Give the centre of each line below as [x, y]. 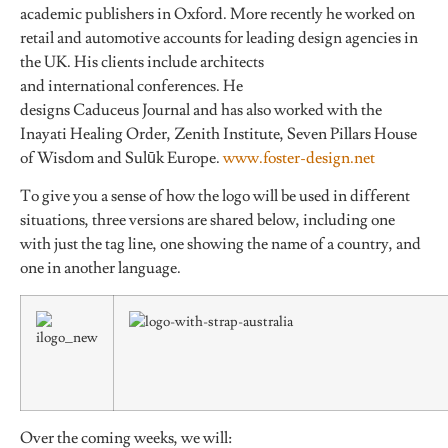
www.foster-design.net [299, 157]
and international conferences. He [131, 85]
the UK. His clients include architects [142, 61]
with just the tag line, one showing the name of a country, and [220, 244]
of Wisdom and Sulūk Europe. [121, 157]
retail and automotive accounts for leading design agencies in [219, 37]
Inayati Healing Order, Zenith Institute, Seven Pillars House [218, 133]
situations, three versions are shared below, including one [207, 220]
